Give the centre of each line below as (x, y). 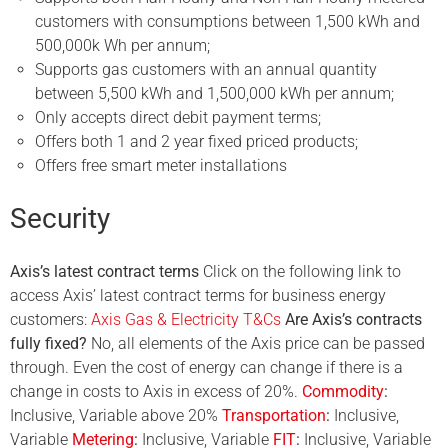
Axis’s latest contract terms (104, 272)
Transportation (274, 416)
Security (60, 219)
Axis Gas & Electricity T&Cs (186, 320)
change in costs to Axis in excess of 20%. (156, 392)
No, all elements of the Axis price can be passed (256, 344)
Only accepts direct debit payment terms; (178, 118)
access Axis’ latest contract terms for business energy (198, 296)
